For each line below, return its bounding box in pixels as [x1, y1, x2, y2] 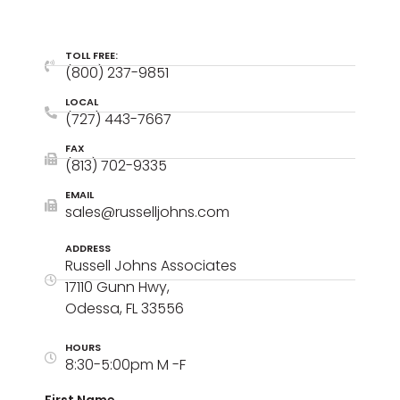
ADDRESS [64, 240, 111, 255]
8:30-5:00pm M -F [64, 354, 186, 375]
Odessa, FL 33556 [64, 297, 184, 319]
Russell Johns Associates [64, 254, 237, 276]
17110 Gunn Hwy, [64, 276, 170, 297]
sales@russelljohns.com [64, 201, 229, 222]
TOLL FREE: [64, 47, 118, 62]
